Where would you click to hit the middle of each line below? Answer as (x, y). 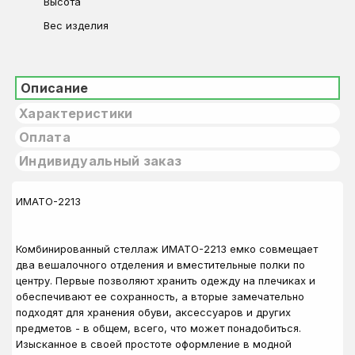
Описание (55, 88)
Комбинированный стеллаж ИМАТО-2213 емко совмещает (167, 249)
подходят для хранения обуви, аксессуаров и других (153, 312)
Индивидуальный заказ (101, 161)
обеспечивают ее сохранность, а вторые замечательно (160, 296)
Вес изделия (76, 25)
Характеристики (76, 113)
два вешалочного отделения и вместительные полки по (160, 265)
